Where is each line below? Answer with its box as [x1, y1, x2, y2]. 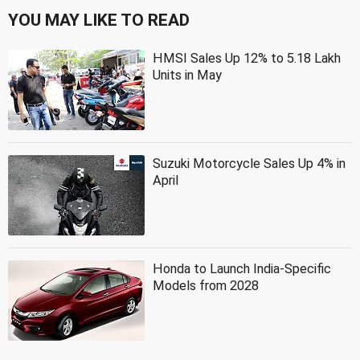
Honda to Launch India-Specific [153, 260, 331, 276]
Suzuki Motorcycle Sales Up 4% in [153, 155, 346, 171]
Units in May [153, 67, 222, 83]
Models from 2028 [153, 277, 259, 293]
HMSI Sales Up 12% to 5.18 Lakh [153, 50, 341, 66]
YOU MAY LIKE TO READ [8, 10, 190, 30]
